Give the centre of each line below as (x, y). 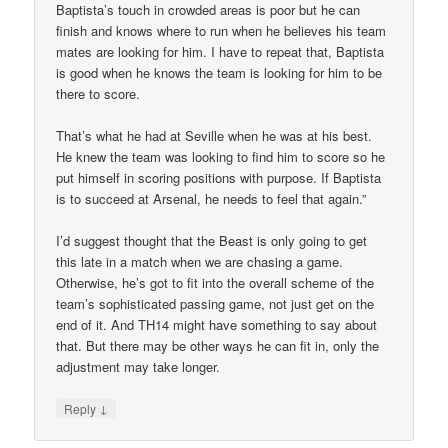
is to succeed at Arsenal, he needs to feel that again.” (211, 198)
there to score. (98, 93)
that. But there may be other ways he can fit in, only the (218, 345)
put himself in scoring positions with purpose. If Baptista (219, 177)
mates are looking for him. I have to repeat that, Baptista (220, 51)
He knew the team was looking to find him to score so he (221, 156)
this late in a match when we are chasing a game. (200, 261)
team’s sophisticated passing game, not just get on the (215, 303)
